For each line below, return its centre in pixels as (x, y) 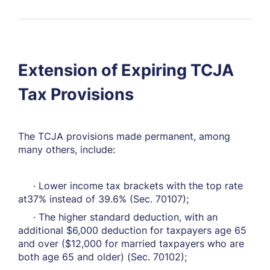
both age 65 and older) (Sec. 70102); (102, 257)
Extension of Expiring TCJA (126, 70)
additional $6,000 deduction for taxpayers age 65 (132, 230)
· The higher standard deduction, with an (118, 217)
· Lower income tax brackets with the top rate (130, 186)
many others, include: (67, 149)
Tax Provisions (76, 94)
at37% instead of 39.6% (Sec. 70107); (103, 199)
